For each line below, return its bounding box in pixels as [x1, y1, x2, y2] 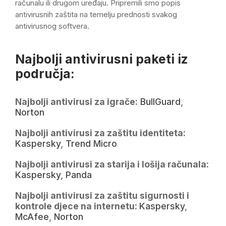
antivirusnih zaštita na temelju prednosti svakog [15, 10, 177, 20]
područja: [15, 66, 75, 82]
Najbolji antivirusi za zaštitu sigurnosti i [15, 190, 189, 201]
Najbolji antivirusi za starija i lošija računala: [15, 159, 209, 170]
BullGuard [140, 96, 181, 107]
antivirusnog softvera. [15, 21, 89, 31]
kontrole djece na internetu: [15, 201, 139, 212]
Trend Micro [66, 138, 117, 149]
